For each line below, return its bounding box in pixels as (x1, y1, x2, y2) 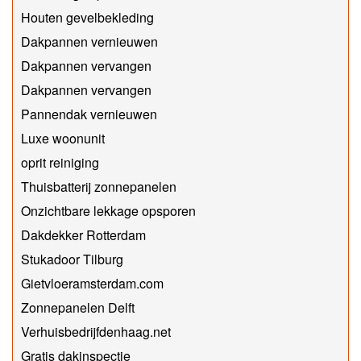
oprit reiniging (21, 152, 99, 172)
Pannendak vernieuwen (21, 104, 157, 123)
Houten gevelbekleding (21, 7, 154, 27)
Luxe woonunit (21, 128, 105, 147)
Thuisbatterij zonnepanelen (21, 176, 176, 196)
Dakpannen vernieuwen (21, 31, 158, 51)
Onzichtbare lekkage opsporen (21, 201, 196, 220)
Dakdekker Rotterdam (21, 225, 146, 244)
